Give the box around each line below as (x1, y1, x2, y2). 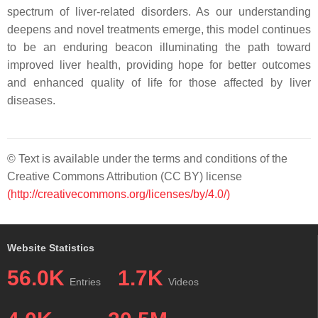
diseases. (7, 94, 55, 106)
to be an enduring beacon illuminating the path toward (7, 41, 311, 53)
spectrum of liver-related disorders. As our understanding (7, 6, 311, 18)
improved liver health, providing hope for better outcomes (7, 59, 311, 71)
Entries (70, 276, 101, 287)
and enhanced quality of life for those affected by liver (7, 77, 311, 89)
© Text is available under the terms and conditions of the (7, 153, 287, 165)
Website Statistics (7, 242, 94, 253)
